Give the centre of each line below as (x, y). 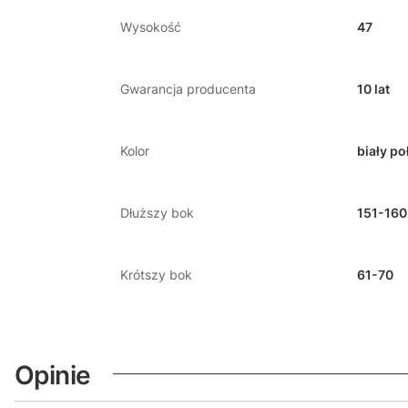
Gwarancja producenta (188, 88)
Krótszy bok (156, 274)
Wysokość (151, 26)
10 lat (373, 88)
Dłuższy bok (157, 212)
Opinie (53, 375)
